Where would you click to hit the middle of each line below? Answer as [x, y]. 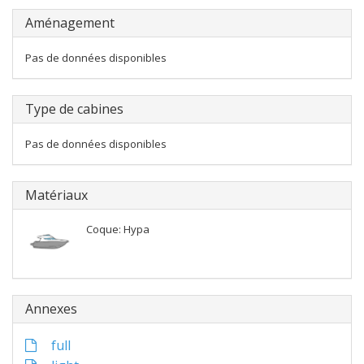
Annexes [51, 309]
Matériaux [56, 195]
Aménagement [70, 23]
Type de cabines [74, 109]
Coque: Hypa [118, 229]
